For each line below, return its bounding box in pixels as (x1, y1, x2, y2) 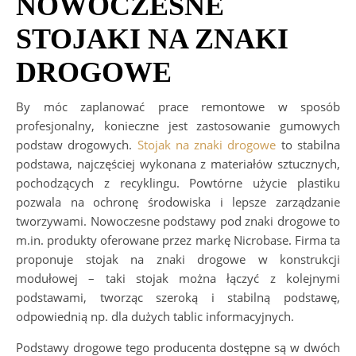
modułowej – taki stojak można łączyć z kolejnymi (16, 270, 340, 287)
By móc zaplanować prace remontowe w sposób (16, 99, 340, 115)
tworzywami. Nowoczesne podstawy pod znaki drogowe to (16, 213, 340, 230)
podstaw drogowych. (16, 137, 137, 153)
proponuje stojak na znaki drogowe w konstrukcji (16, 251, 340, 268)
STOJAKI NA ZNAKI (16, 23, 288, 56)
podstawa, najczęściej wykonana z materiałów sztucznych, (16, 156, 340, 172)
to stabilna (276, 137, 341, 153)
